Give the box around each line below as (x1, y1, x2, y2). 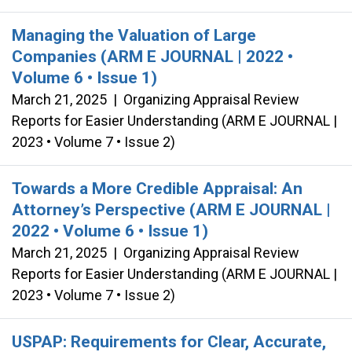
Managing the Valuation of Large (12, 25, 256, 45)
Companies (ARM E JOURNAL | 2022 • (12, 46, 293, 66)
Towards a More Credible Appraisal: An (12, 178, 302, 198)
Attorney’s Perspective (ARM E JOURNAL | (12, 200, 331, 219)
